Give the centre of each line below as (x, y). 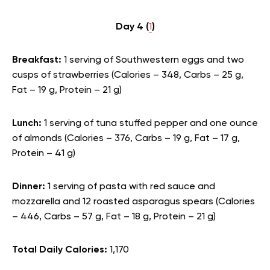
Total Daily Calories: (61, 250)
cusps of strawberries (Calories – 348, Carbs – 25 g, (128, 75)
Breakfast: (38, 60)
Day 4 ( (132, 27)
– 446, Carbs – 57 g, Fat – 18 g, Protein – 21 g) (114, 217)
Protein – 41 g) (44, 154)
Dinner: (30, 187)
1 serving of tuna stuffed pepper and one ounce (151, 124)
